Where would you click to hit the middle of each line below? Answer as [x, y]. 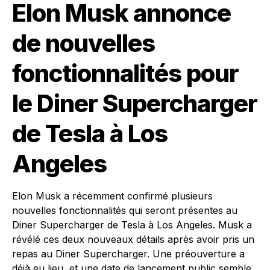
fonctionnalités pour [125, 73]
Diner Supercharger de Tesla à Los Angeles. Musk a [132, 224]
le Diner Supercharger [135, 103]
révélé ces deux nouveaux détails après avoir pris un [133, 239]
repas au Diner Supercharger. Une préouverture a [128, 253]
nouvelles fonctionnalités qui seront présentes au [125, 210]
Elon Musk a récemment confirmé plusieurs [112, 196]
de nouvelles [83, 43]
